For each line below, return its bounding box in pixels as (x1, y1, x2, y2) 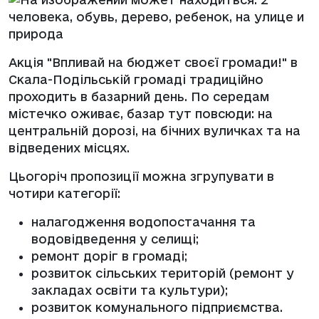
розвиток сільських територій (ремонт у (31, 266, 294, 280)
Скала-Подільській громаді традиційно (9, 72, 263, 86)
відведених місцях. (9, 140, 130, 155)
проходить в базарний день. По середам (9, 89, 269, 103)
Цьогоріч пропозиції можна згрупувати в (9, 169, 274, 183)
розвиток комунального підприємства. (31, 300, 283, 314)
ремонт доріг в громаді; (31, 249, 187, 263)
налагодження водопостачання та (31, 214, 256, 229)
